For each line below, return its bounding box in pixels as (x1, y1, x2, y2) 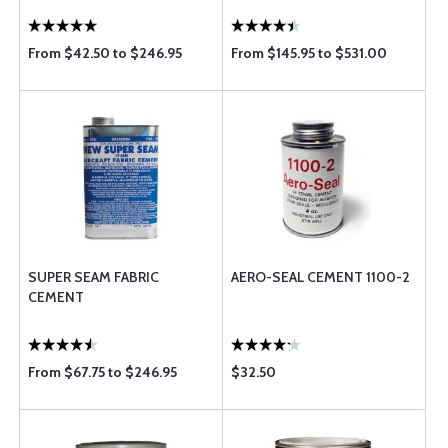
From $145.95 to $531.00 (231, 44, 387, 62)
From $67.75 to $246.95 (28, 363, 177, 381)
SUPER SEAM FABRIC (28, 268, 159, 286)
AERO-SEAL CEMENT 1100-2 (231, 268, 410, 286)
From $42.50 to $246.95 (28, 44, 182, 62)
